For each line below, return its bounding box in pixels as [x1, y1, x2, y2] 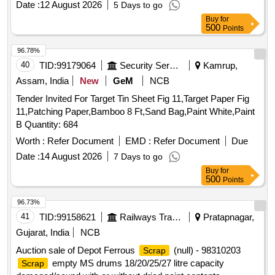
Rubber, [159, 6, 195, 17]
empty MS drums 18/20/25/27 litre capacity [50, 258, 224, 269]
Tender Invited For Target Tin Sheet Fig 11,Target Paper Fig [16, 93, 249, 104]
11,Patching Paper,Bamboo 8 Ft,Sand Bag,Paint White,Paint [16, 106, 255, 117]
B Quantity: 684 [25, 119, 78, 130]
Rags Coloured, [16, 19, 81, 30]
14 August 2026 [40, 151, 102, 162]
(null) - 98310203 [171, 245, 241, 256]
